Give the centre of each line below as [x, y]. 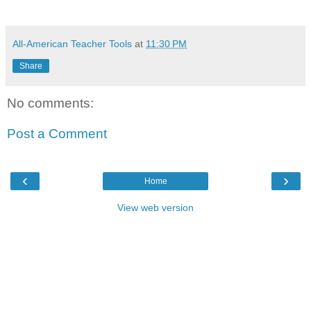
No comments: [50, 103]
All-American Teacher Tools [72, 44]
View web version [155, 208]
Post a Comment [57, 133]
